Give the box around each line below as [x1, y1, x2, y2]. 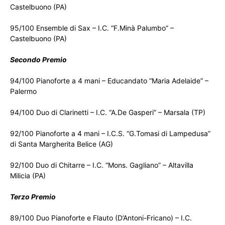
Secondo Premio [10, 55, 67, 64]
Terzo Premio [10, 192, 56, 201]
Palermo [10, 87, 37, 96]
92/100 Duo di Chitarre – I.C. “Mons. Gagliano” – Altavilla [10, 161, 193, 170]
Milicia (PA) [10, 171, 46, 180]
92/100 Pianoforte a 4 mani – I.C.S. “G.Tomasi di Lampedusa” [10, 129, 210, 138]
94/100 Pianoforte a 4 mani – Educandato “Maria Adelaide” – [10, 76, 208, 85]
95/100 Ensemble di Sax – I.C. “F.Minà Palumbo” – [10, 24, 174, 33]
